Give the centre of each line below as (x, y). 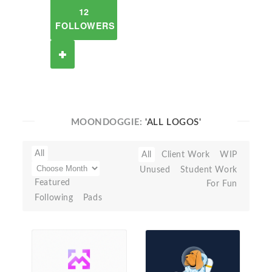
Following (54, 198)
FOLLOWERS (85, 25)
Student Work (209, 170)
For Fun (222, 184)
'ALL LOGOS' (173, 122)
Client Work (186, 155)
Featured (53, 182)
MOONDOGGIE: (108, 122)
